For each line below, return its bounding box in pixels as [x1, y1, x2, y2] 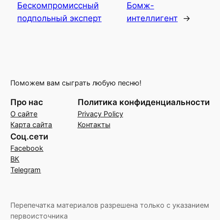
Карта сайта [10, 120, 53, 129]
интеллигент [126, 13, 178, 23]
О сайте [10, 109, 38, 118]
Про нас [10, 97, 44, 107]
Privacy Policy [77, 109, 123, 118]
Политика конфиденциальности [77, 97, 210, 107]
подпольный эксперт [17, 13, 102, 23]
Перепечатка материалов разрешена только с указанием [10, 200, 210, 209]
